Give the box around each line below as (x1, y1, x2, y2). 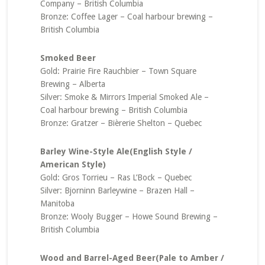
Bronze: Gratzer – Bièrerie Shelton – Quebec (40, 118, 202, 128)
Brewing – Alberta (40, 79, 105, 89)
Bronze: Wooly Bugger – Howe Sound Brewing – (40, 212, 218, 221)
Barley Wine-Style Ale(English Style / (40, 147, 192, 156)
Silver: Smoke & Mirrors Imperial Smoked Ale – (40, 92, 209, 102)
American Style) (40, 160, 106, 169)
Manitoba (40, 199, 75, 208)
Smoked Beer (40, 53, 96, 63)
